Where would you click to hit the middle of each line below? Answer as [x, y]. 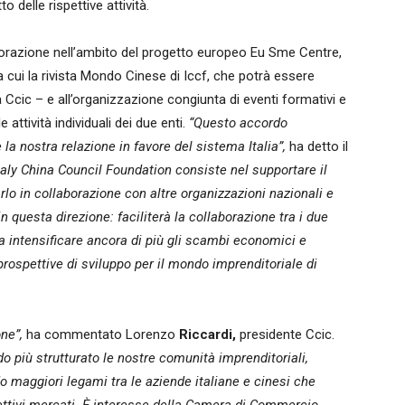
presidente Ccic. [285, 334]
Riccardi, [207, 334]
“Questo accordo [238, 123]
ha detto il [317, 146]
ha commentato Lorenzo [101, 334]
